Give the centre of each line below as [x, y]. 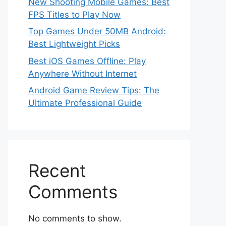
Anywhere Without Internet [82, 73]
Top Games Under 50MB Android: [97, 31]
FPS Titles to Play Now [74, 14]
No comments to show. [75, 218]
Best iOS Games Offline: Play [87, 61]
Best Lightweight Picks [74, 44]
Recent [57, 171]
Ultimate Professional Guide [85, 103]
